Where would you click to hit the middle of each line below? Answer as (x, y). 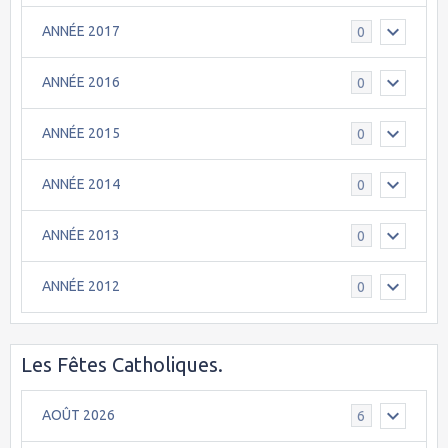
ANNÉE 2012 (81, 286)
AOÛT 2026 (78, 415)
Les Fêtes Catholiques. (122, 364)
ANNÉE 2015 (81, 133)
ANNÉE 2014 (81, 184)
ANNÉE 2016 (81, 82)
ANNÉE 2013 (81, 235)
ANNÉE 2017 (81, 31)
